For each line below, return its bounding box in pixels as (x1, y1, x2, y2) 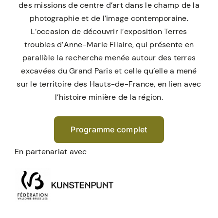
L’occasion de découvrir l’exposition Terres (31, 26, 187, 37)
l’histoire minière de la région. (55, 92, 163, 103)
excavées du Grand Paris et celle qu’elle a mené (21, 66, 197, 76)
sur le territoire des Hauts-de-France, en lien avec (17, 79, 201, 90)
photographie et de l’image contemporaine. (30, 13, 188, 24)
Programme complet (71, 125, 147, 135)
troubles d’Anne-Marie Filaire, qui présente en (24, 39, 194, 50)
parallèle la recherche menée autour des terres (22, 53, 196, 63)
